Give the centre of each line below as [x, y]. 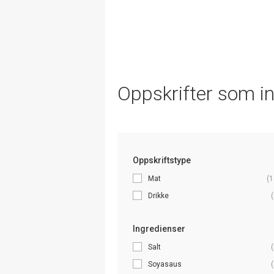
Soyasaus [165, 264]
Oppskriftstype [162, 160]
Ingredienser [159, 228]
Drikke [158, 195]
